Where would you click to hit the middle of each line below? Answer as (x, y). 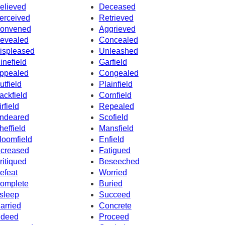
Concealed (118, 40)
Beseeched (119, 161)
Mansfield (116, 128)
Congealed (119, 73)
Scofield (113, 117)
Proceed (114, 216)
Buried (110, 183)
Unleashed (118, 51)
